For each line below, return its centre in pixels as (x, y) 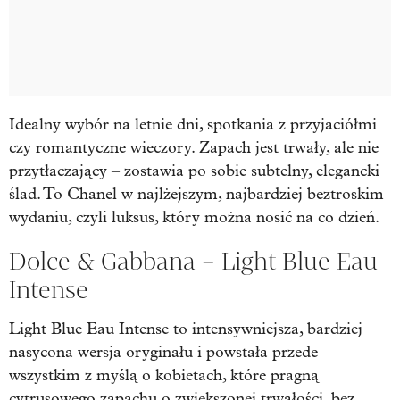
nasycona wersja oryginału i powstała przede (163, 352)
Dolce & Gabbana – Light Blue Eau (193, 261)
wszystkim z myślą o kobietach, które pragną (164, 375)
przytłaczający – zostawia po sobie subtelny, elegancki (194, 171)
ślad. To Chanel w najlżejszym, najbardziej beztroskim (196, 194)
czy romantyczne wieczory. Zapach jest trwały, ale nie (194, 147)
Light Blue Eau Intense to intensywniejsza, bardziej (186, 329)
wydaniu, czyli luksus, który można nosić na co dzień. (194, 217)
